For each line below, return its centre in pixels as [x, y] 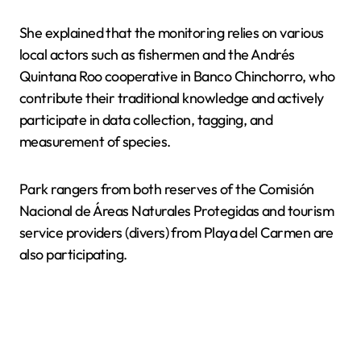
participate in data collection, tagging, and [146, 119]
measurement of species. [95, 141]
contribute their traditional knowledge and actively [172, 98]
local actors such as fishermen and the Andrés [157, 54]
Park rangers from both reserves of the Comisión [167, 189]
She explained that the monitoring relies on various [172, 32]
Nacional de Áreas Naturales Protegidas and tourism [176, 210]
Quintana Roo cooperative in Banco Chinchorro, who [177, 76]
